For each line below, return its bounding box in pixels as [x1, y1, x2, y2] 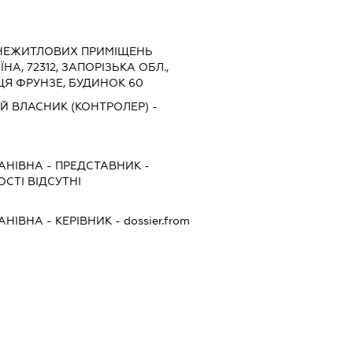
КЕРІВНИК [54, 214, 112, 227]
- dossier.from [111, 214, 190, 227]
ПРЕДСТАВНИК [54, 158, 141, 172]
